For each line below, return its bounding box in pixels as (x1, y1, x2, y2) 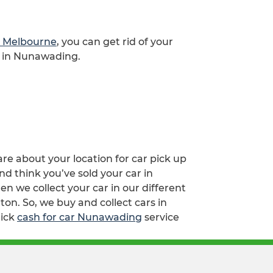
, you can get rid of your (57, 36, 173, 48)
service (142, 211, 179, 224)
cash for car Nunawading (17, 211, 142, 224)
